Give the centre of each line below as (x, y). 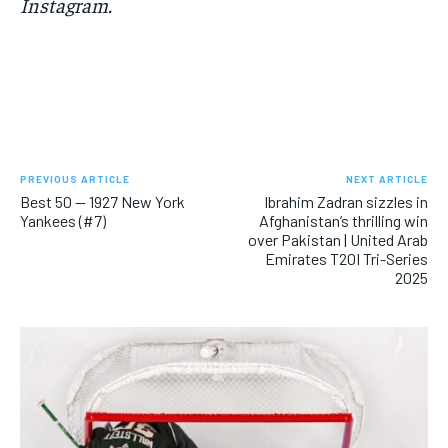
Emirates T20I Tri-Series (346, 258)
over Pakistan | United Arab (337, 239)
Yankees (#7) (63, 220)
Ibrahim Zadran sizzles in (345, 201)
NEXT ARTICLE (386, 178)
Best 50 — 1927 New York (102, 201)
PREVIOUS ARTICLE (75, 178)
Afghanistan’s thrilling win (343, 220)
